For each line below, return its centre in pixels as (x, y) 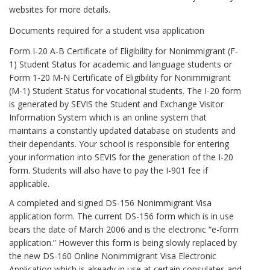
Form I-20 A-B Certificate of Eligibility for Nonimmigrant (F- (124, 51)
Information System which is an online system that (108, 118)
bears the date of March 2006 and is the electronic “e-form (124, 230)
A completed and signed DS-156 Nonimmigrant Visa (110, 203)
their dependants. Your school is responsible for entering (119, 144)
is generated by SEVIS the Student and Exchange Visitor (116, 104)
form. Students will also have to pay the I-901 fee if (108, 171)
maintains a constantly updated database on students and (122, 131)
